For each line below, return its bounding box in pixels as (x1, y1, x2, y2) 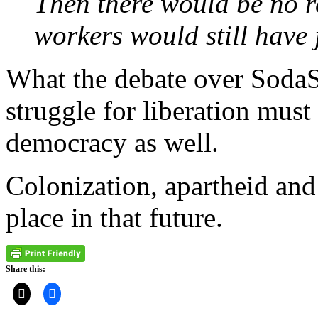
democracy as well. (6, 126, 219, 158)
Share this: (6, 263, 45, 274)
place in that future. (6, 202, 223, 233)
